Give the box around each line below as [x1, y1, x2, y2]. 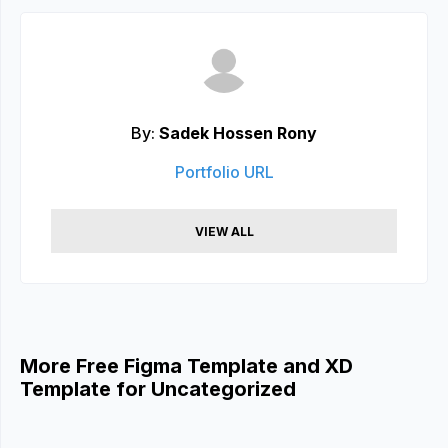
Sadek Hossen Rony [159, 123, 317, 143]
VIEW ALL [194, 223, 254, 239]
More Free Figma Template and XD [20, 354, 353, 378]
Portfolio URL [174, 162, 274, 182]
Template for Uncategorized [20, 377, 296, 401]
